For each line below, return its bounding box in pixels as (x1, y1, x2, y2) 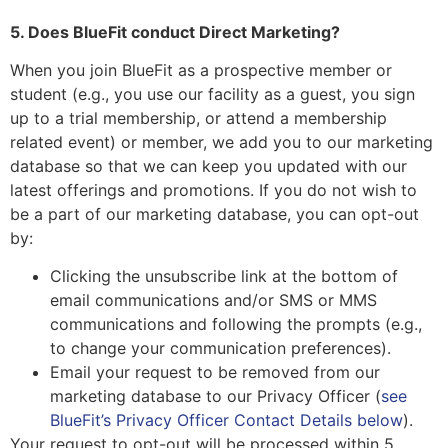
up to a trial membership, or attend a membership (10, 107, 387, 128)
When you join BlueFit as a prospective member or (10, 59, 392, 80)
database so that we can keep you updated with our (10, 155, 407, 176)
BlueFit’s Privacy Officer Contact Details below (50, 410, 403, 431)
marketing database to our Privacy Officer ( (50, 386, 381, 407)
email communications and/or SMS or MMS (50, 290, 377, 311)
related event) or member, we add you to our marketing (10, 131, 433, 152)
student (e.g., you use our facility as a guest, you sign (10, 83, 415, 104)
